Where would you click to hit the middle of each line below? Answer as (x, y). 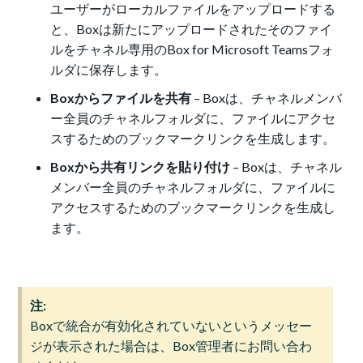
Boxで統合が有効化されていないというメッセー (171, 326)
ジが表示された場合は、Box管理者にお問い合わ (171, 346)
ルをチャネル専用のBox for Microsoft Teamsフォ (192, 49)
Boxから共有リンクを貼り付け (141, 167)
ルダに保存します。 (109, 70)
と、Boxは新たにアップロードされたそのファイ (192, 29)
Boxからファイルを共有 (121, 98)
